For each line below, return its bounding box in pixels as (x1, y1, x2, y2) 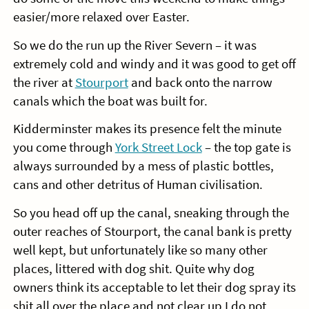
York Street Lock (114, 139, 202, 156)
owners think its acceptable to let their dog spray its (12, 279, 296, 296)
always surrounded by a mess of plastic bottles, (12, 158, 274, 175)
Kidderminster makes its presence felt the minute (12, 121, 281, 137)
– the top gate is (201, 139, 291, 156)
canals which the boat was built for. (12, 92, 208, 109)
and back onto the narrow (128, 74, 272, 90)
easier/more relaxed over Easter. (12, 8, 190, 25)
